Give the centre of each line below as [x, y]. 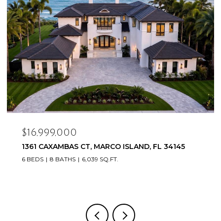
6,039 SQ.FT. [100, 159]
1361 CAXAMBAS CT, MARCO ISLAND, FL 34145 [103, 146]
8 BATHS [63, 159]
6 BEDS [33, 159]
